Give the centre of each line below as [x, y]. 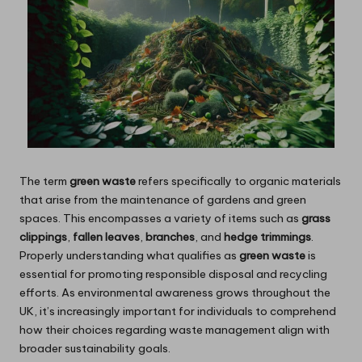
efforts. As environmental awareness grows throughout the [175, 293]
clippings [43, 237]
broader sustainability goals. [95, 349]
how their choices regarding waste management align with [175, 330]
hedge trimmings [267, 237]
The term [44, 181]
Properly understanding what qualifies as [129, 256]
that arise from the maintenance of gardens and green [163, 200]
